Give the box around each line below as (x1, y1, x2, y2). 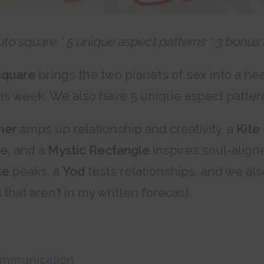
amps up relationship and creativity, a (17, 121, 236, 136)
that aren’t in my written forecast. (1, 184, 192, 200)
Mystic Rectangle (48, 142, 150, 157)
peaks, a (9, 163, 62, 179)
